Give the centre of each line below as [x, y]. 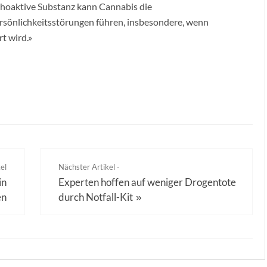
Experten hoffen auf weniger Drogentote [148, 182]
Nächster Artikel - [89, 167]
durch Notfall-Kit [96, 197]
